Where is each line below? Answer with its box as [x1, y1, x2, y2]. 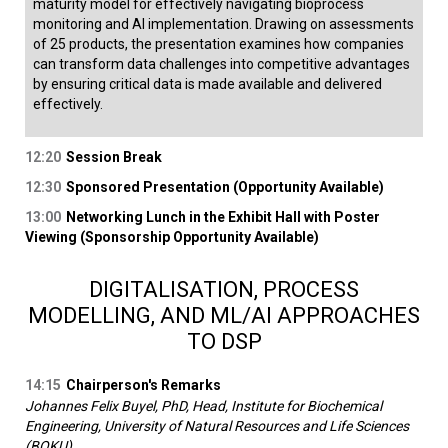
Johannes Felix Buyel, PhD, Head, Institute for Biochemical [25, 398, 382, 415]
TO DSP [186, 329, 262, 355]
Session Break [66, 149, 162, 166]
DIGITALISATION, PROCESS [89, 277, 359, 303]
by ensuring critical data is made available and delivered [33, 76, 382, 93]
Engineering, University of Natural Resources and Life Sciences [25, 418, 409, 435]
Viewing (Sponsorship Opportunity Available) [25, 229, 319, 246]
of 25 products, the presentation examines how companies [33, 36, 404, 53]
